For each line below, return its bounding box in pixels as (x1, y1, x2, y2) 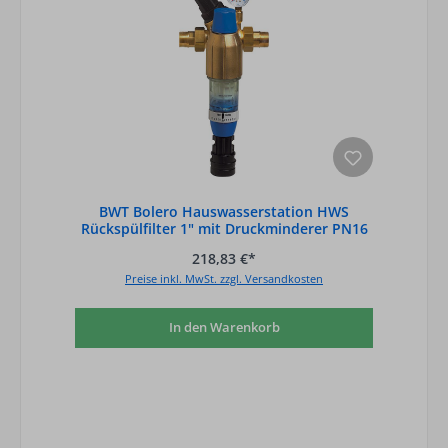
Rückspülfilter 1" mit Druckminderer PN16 (80, 218, 368, 238)
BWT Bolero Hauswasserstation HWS (99, 201, 349, 221)
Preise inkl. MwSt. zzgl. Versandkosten (125, 270, 323, 286)
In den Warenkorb (168, 318, 280, 337)
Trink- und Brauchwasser (139, 235, 309, 255)
